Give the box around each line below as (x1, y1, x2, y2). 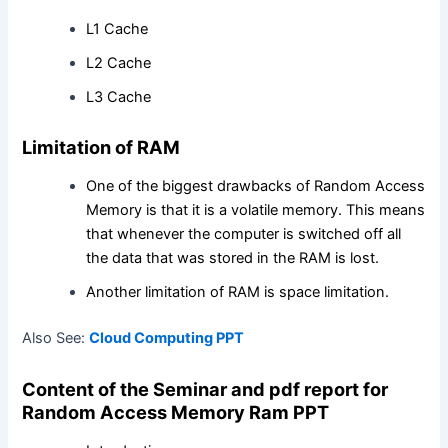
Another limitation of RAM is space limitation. (86, 283, 390, 302)
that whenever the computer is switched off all (86, 225, 402, 244)
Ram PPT (245, 400, 330, 423)
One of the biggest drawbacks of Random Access (86, 177, 426, 196)
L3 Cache (86, 87, 152, 106)
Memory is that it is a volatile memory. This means (86, 201, 426, 220)
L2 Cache (86, 53, 152, 72)
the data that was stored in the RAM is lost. (86, 249, 380, 268)
